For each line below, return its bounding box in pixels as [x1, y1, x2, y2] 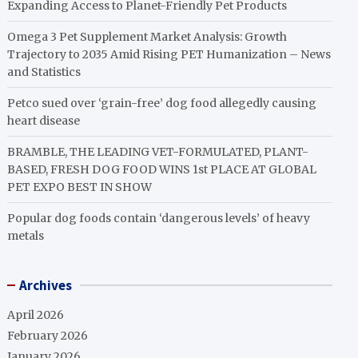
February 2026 [7, 328, 89, 343]
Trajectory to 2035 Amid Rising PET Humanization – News [7, 47, 332, 62]
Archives [19, 276, 73, 294]
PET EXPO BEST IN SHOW [7, 180, 153, 194]
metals [7, 229, 45, 243]
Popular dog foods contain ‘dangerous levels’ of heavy [7, 211, 311, 225]
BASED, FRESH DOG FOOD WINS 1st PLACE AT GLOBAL [7, 162, 317, 177]
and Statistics [7, 65, 82, 79]
